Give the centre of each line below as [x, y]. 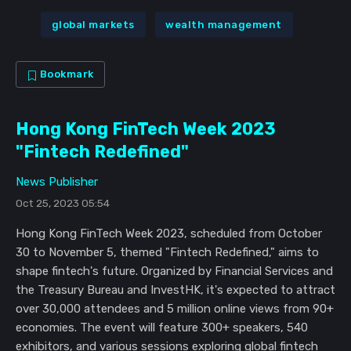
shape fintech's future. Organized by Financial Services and [174, 271]
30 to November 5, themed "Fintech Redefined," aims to [167, 253]
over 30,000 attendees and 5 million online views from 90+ [175, 309]
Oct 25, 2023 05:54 [63, 203]
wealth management [224, 24]
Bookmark [65, 74]
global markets [93, 24]
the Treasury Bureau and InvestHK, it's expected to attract [175, 290]
